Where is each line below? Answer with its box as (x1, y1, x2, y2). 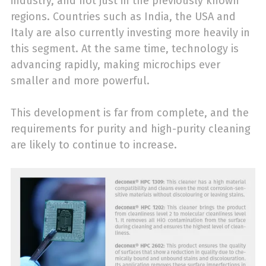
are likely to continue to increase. (11, 138, 180, 151)
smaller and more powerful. (11, 74, 150, 87)
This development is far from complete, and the (11, 106, 249, 119)
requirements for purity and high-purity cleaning (11, 122, 251, 135)
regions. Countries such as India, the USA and (11, 9, 236, 23)
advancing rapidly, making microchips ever (11, 58, 220, 71)
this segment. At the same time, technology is (11, 42, 239, 55)
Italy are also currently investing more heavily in (11, 26, 250, 39)
